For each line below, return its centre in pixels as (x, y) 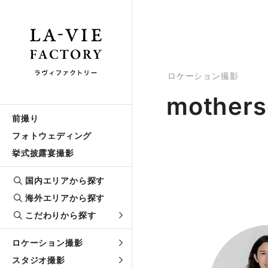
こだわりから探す (61, 215)
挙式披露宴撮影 (43, 153)
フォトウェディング (52, 135)
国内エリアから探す (65, 180)
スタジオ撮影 (39, 260)
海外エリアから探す (65, 198)
